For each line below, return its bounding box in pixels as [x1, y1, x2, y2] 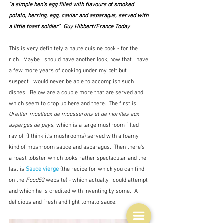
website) [44, 176, 67, 184]
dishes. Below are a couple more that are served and [9, 89, 145, 96]
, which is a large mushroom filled [53, 121, 140, 129]
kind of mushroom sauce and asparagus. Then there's [9, 143, 146, 151]
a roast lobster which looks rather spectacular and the [9, 154, 148, 162]
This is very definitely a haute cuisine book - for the [9, 45, 139, 52]
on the [9, 176, 24, 184]
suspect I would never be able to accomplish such [9, 78, 135, 85]
